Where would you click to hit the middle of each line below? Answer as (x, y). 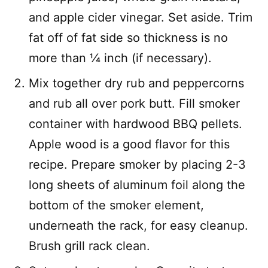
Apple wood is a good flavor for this (129, 144)
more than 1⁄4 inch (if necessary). (120, 58)
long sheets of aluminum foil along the (137, 185)
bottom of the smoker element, (116, 205)
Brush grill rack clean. (89, 246)
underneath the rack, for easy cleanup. (138, 226)
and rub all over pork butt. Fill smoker (134, 103)
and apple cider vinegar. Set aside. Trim (141, 17)
